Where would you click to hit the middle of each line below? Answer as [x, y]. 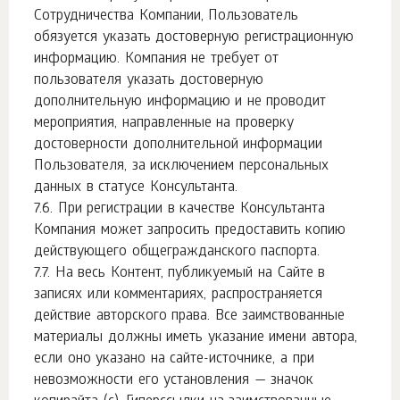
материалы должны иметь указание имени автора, [196, 338]
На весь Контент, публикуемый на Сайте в [190, 274]
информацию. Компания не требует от [157, 59]
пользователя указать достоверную [149, 81]
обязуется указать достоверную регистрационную [194, 38]
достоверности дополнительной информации [179, 145]
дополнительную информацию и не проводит [180, 102]
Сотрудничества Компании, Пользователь [167, 17]
